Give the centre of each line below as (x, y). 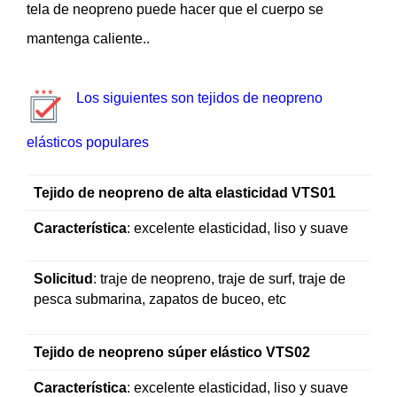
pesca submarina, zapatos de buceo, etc (160, 299)
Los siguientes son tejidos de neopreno (199, 98)
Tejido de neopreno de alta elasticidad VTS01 (185, 192)
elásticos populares (88, 142)
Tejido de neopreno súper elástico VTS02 (172, 352)
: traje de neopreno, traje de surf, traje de (219, 278)
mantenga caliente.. (88, 38)
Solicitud (63, 278)
